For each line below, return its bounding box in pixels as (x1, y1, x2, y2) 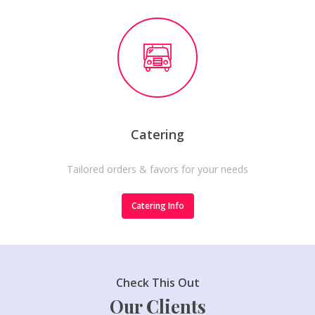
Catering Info (131, 200, 184, 212)
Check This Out (115, 274, 200, 290)
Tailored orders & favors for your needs (67, 162, 248, 176)
